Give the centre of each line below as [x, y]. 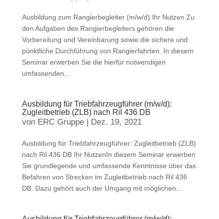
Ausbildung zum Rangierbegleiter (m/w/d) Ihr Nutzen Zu [108, 17]
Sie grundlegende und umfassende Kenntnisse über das [109, 166]
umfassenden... [46, 73]
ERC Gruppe [61, 122]
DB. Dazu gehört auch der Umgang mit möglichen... [102, 188]
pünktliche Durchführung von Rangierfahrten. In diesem [108, 51]
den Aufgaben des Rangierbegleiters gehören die [98, 28]
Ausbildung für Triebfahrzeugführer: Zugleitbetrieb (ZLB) [109, 143]
